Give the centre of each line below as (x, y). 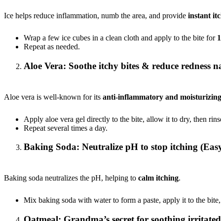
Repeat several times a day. (66, 128)
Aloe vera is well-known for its (53, 97)
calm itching (158, 178)
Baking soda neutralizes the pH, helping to (71, 178)
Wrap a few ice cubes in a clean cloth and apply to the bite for (120, 38)
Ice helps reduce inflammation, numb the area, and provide (95, 16)
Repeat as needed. (52, 47)
